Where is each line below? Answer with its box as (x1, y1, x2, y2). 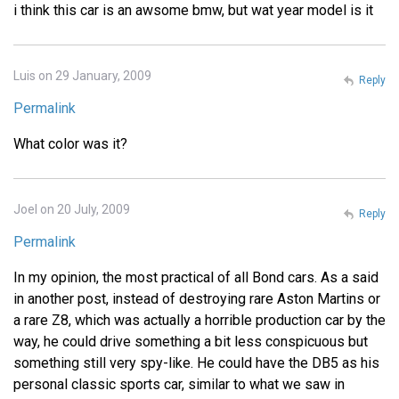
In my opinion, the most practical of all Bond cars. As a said (13, 269, 379, 287)
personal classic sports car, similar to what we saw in (13, 376, 345, 394)
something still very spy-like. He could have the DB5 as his (13, 354, 379, 372)
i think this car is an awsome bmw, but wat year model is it (13, 2, 373, 20)
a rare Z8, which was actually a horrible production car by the (13, 312, 386, 330)
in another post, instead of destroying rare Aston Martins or (13, 290, 380, 308)
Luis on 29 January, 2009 (13, 69, 151, 84)
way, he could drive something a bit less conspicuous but (13, 333, 368, 351)
